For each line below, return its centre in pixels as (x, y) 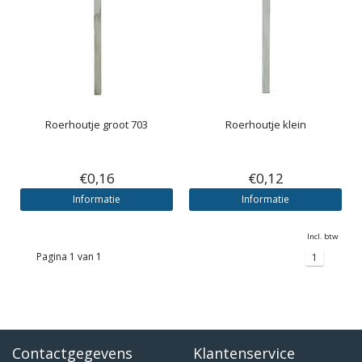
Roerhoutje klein (265, 124)
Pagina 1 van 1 (69, 257)
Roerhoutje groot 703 (97, 124)
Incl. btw (322, 236)
